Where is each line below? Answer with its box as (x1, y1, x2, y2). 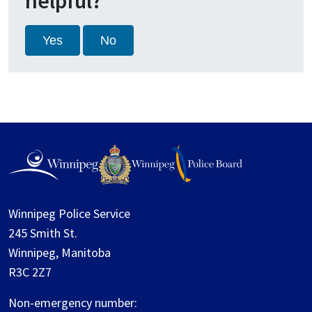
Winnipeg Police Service (8, 205, 130, 222)
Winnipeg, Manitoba (8, 244, 111, 261)
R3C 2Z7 (8, 264, 52, 281)
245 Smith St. (8, 225, 77, 242)
